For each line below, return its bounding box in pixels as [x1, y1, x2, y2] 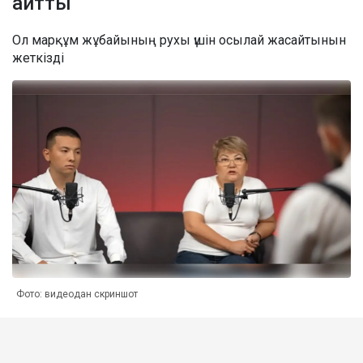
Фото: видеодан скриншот [16, 288, 138, 300]
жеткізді [12, 49, 64, 66]
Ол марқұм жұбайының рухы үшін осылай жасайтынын [12, 32, 346, 48]
